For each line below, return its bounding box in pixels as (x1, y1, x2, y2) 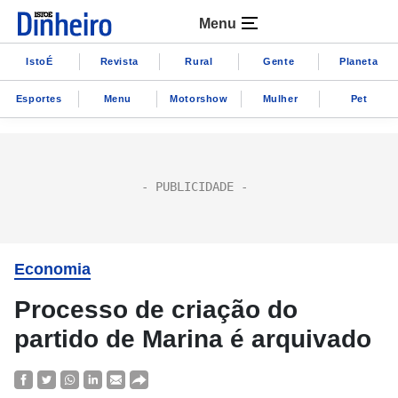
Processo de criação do (14, 296, 298, 323)
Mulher (262, 92, 298, 104)
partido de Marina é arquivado (14, 325, 371, 353)
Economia (14, 260, 91, 278)
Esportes (15, 92, 62, 104)
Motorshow (170, 92, 228, 104)
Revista (99, 55, 139, 67)
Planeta (338, 55, 378, 67)
